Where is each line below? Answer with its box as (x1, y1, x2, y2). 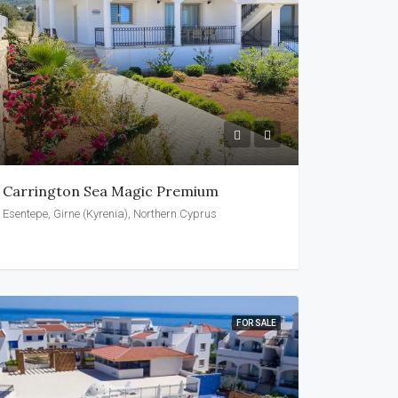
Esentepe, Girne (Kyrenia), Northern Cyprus (2, 206, 217, 220)
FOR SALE (235, 317, 276, 328)
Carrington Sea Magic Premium (2, 181, 219, 200)
